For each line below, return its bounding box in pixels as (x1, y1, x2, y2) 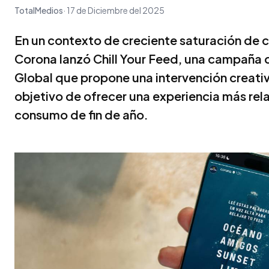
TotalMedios (14, 5, 63, 16)
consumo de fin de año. (14, 107, 148, 122)
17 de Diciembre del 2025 (67, 5, 165, 16)
